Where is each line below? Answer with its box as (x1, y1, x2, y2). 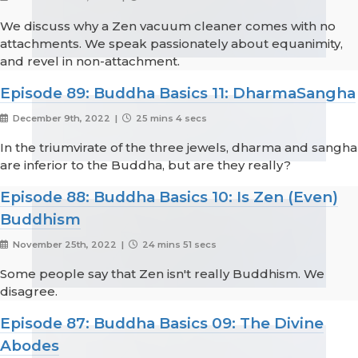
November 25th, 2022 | (10, 239, 129, 251)
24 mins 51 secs (139, 239, 217, 251)
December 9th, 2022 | (10, 113, 122, 125)
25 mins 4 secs (133, 113, 207, 125)
